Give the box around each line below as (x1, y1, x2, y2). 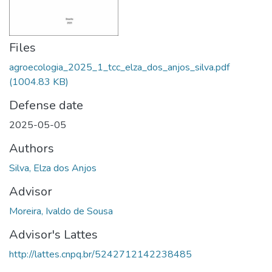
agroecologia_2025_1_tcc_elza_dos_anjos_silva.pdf (9, 60, 229, 74)
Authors (9, 140, 54, 157)
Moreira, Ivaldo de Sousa (9, 204, 113, 218)
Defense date (9, 97, 83, 114)
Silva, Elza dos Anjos (9, 161, 97, 175)
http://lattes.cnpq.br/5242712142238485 (9, 247, 192, 261)
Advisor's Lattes (9, 226, 98, 243)
